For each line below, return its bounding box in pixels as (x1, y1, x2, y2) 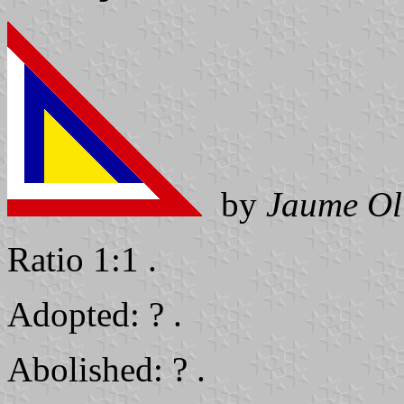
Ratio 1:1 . (7, 239, 157, 279)
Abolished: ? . (7, 349, 206, 389)
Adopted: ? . (7, 294, 182, 334)
